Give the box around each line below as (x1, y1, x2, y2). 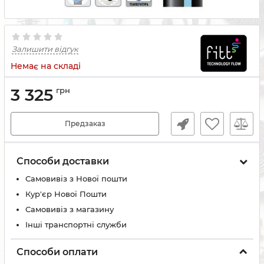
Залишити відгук (12, 44, 78, 54)
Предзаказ (64, 119, 105, 128)
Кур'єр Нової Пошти (25, 189, 107, 199)
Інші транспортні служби (25, 220, 127, 229)
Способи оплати (16, 246, 98, 258)
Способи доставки (16, 156, 109, 167)
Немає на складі (11, 61, 81, 71)
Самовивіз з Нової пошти (25, 174, 127, 183)
